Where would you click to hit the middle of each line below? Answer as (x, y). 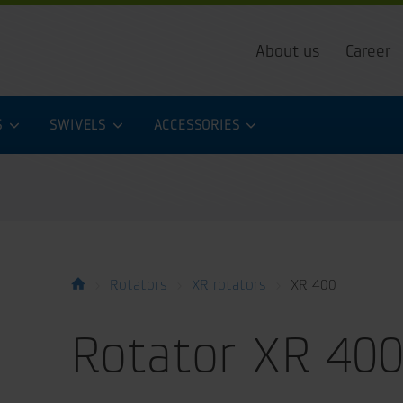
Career (369, 52)
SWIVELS (80, 125)
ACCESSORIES (199, 125)
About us (288, 52)
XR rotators (229, 285)
